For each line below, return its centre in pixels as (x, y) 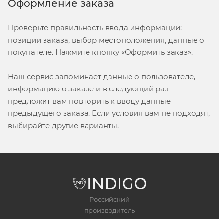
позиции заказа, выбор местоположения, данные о (106, 40)
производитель (109, 210)
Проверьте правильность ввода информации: (95, 27)
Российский (109, 199)
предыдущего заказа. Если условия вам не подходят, (109, 113)
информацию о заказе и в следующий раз (88, 88)
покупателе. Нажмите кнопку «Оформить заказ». (100, 52)
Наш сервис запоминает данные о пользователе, (101, 76)
